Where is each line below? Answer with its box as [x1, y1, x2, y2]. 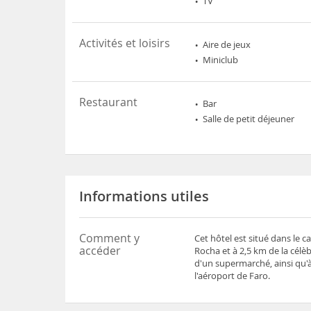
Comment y [79, 230, 140, 246]
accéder [79, 243, 121, 258]
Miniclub [203, 53, 239, 66]
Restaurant [79, 94, 138, 110]
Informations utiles [79, 187, 210, 205]
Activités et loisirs [79, 35, 171, 51]
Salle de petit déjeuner [203, 112, 295, 125]
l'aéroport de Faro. [194, 269, 271, 282]
